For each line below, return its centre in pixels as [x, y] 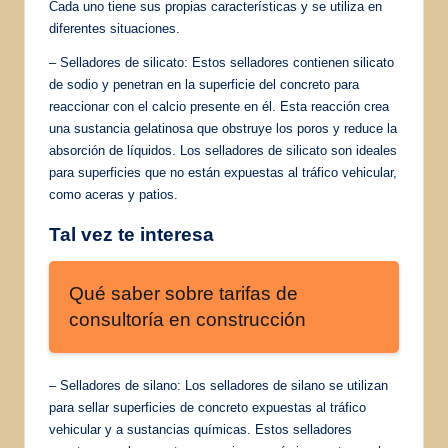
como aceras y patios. [113, 194]
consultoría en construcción [187, 319]
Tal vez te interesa [131, 234]
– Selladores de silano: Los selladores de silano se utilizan [218, 385]
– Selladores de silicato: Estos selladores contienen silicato [221, 62]
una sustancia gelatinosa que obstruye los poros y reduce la [223, 128]
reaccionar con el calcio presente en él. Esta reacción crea [219, 106]
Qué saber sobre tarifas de [183, 293]
